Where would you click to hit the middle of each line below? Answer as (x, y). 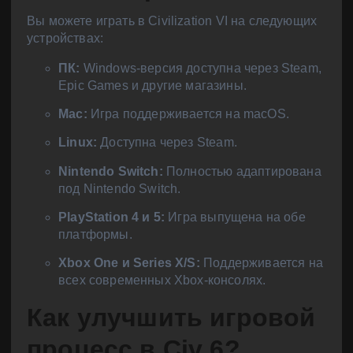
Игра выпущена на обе (235, 217)
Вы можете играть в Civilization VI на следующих (172, 21)
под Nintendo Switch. (120, 188)
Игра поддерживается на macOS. (188, 114)
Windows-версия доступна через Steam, (201, 69)
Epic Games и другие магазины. (153, 86)
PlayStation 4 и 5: (112, 217)
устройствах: (65, 39)
